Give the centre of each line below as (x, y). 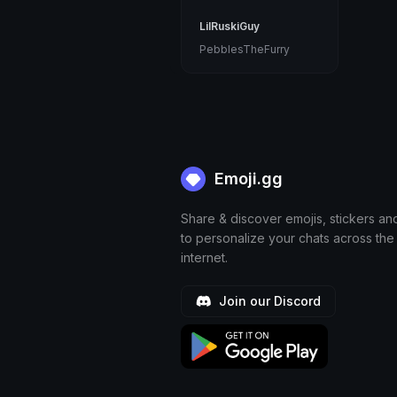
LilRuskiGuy (230, 27)
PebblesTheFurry (245, 50)
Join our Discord (268, 301)
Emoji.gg (246, 179)
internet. (204, 258)
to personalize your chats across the (288, 238)
